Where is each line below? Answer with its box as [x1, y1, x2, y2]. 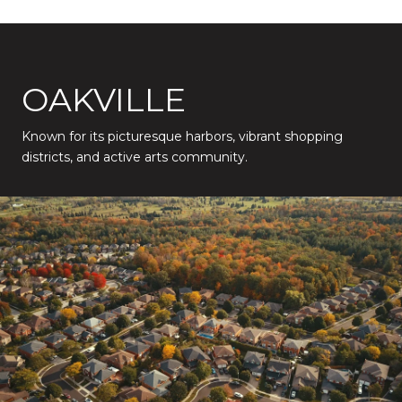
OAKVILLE [22, 79, 186, 119]
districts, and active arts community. [22, 148, 248, 165]
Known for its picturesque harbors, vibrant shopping [22, 127, 343, 144]
